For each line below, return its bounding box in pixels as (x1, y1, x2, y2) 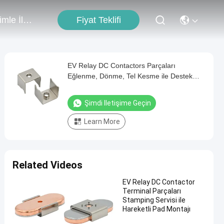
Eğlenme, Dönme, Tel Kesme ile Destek (67, 72, 192, 80)
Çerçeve (67, 82, 94, 90)
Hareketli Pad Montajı (122, 205, 190, 213)
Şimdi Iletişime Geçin (84, 99, 151, 107)
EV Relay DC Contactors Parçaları (67, 61, 175, 69)
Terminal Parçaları (122, 187, 181, 195)
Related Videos (12, 159, 82, 171)
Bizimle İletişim (23, 15, 32, 25)
